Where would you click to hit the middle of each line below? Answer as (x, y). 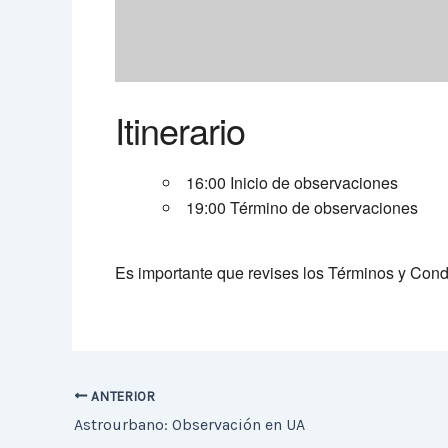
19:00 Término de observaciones (301, 208)
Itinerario (179, 130)
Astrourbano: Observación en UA (189, 425)
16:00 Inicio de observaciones (291, 183)
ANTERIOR (121, 396)
